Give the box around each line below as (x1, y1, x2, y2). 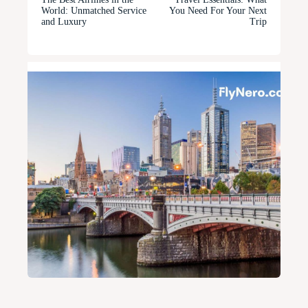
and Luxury (41, 16, 87, 27)
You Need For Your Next (168, 5, 267, 16)
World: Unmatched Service (41, 5, 146, 16)
